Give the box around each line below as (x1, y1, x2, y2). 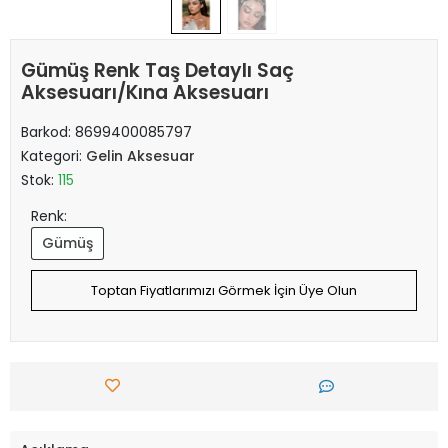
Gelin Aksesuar (86, 145, 195, 166)
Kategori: (21, 145, 86, 166)
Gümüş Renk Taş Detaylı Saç (21, 56, 294, 84)
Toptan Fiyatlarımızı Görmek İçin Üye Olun (91, 280, 357, 300)
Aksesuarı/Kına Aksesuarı (21, 78, 269, 106)
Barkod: (21, 121, 75, 142)
